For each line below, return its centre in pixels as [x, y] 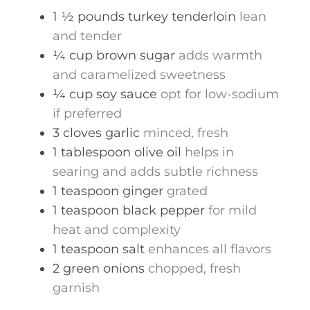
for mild [232, 210]
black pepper [164, 210]
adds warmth [220, 55]
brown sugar [136, 55]
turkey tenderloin [182, 17]
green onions [104, 268]
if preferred [87, 113]
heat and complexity [117, 230]
